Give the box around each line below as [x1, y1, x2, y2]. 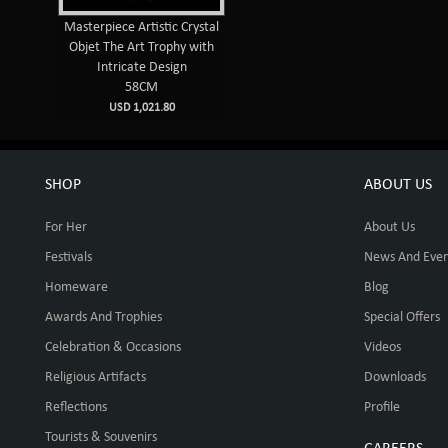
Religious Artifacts [45, 370, 146, 385]
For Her [45, 220, 87, 235]
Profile [364, 400, 401, 415]
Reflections [45, 400, 107, 415]
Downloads [364, 370, 427, 385]
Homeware [45, 280, 108, 295]
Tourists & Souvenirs [45, 430, 157, 445]
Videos [364, 340, 402, 355]
